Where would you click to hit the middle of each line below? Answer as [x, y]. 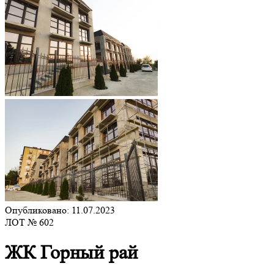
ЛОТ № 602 [29, 222]
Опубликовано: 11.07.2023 [60, 210]
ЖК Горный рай [71, 253]
